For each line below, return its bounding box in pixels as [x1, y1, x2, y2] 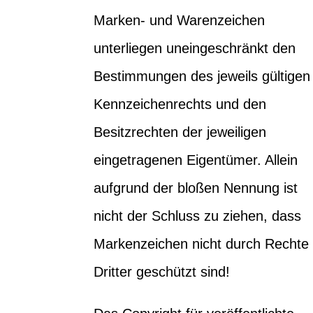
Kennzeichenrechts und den [94, 96, 267, 112]
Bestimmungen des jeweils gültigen [94, 68, 311, 84]
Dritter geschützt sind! [94, 263, 231, 279]
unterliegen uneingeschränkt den [94, 40, 296, 56]
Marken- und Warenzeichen [94, 12, 265, 28]
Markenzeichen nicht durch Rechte [94, 235, 310, 252]
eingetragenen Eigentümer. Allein [94, 152, 298, 168]
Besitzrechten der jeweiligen [94, 124, 267, 140]
